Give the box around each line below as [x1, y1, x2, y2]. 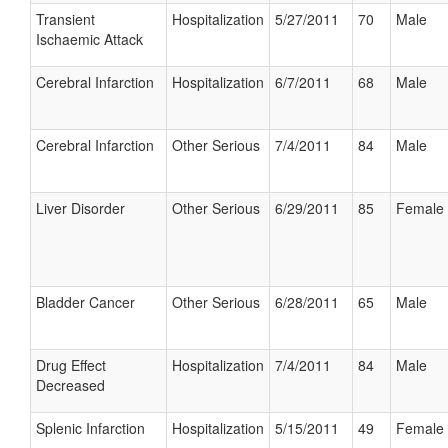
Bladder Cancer [36, 292, 135, 312]
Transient [36, 9, 95, 29]
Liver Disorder [36, 198, 125, 218]
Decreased [36, 375, 105, 395]
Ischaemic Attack [36, 29, 143, 49]
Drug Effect [36, 355, 106, 375]
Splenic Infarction [36, 418, 145, 438]
